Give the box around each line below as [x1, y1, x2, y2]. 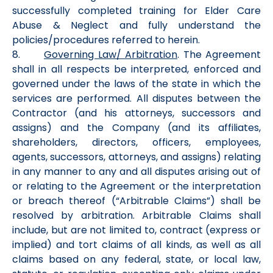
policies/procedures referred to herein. [12, 33, 200, 47]
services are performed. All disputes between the [12, 91, 261, 105]
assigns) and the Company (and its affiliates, [12, 121, 261, 135]
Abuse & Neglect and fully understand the [12, 18, 261, 32]
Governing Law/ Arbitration [44, 48, 177, 62]
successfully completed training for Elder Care [12, 4, 261, 18]
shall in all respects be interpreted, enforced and [12, 62, 261, 76]
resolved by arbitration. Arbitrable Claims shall [12, 208, 261, 222]
